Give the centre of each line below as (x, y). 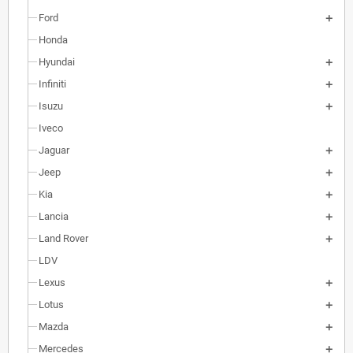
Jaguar (54, 150)
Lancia (54, 217)
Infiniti (52, 84)
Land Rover (63, 239)
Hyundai (57, 62)
